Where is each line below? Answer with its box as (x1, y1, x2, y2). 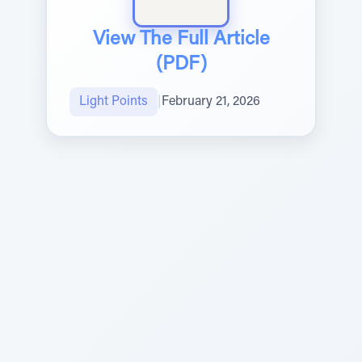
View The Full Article (92, 30, 270, 49)
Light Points (79, 95, 148, 108)
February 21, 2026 (162, 95, 260, 108)
